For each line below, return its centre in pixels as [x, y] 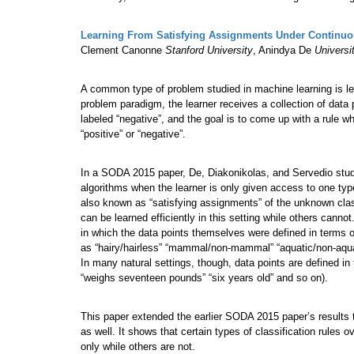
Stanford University [209, 51]
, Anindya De [284, 51]
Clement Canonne [123, 51]
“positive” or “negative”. [133, 134]
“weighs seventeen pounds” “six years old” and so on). [204, 278]
